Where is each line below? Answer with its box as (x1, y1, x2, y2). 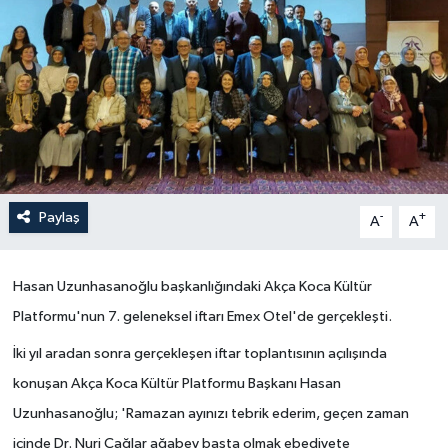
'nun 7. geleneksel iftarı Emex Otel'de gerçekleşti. (75, 309, 392, 324)
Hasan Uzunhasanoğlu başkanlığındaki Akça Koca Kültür (12, 279, 372, 294)
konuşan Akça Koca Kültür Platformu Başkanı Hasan (12, 376, 341, 391)
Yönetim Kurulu (53, 27, 180, 44)
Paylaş (38, 209, 80, 225)
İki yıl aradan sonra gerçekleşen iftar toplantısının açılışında (12, 346, 387, 361)
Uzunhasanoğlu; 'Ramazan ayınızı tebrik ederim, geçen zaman (12, 406, 409, 421)
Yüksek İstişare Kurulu (53, 78, 232, 95)
